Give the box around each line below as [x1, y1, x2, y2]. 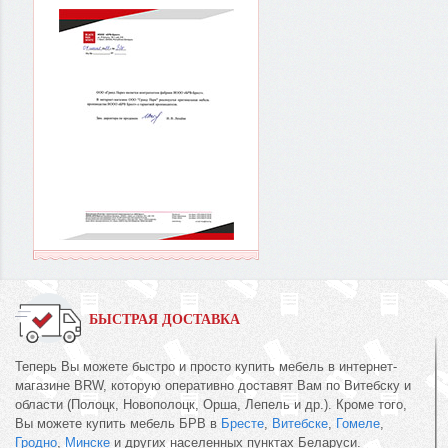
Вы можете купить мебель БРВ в [15, 416, 221, 431]
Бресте [221, 416, 264, 431]
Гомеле [336, 416, 380, 431]
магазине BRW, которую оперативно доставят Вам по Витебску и [15, 378, 411, 393]
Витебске [272, 416, 328, 431]
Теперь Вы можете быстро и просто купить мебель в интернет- [15, 359, 397, 374]
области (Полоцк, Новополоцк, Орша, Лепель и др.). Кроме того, [15, 397, 407, 412]
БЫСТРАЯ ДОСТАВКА [89, 312, 240, 327]
